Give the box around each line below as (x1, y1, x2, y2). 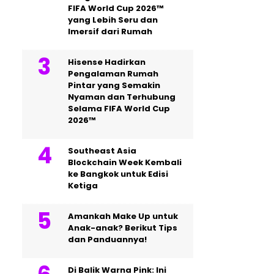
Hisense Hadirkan (68, 56, 146, 68)
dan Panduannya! (68, 234, 147, 245)
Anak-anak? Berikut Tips (68, 222, 177, 234)
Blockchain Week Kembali (68, 157, 182, 168)
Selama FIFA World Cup (68, 103, 170, 114)
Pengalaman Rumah (68, 68, 158, 80)
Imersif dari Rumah (68, 26, 152, 37)
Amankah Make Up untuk (68, 210, 178, 222)
